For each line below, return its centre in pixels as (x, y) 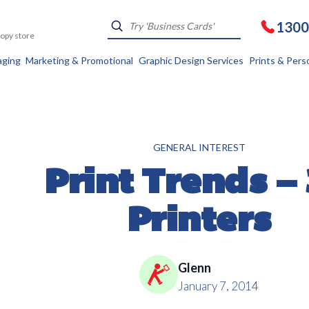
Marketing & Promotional (80, 60)
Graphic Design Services (191, 60)
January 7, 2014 (218, 286)
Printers (199, 222)
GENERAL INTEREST (199, 147)
